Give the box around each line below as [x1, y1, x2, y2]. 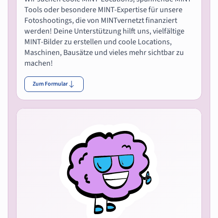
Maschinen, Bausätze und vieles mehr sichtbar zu [24, 47, 184, 58]
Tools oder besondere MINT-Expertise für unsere [24, 4, 182, 15]
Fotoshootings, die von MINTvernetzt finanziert [24, 15, 177, 26]
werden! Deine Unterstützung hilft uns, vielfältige [24, 25, 184, 36]
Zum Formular [33, 79, 68, 88]
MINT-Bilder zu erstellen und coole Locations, [24, 36, 172, 47]
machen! [24, 57, 53, 69]
